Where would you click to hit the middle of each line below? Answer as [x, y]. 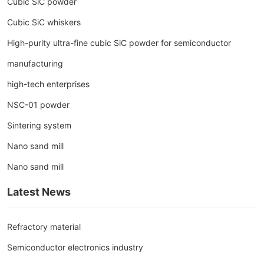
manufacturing [35, 63]
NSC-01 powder [39, 104]
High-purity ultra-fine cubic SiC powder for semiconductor [119, 42]
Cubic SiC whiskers [44, 22]
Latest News [39, 192]
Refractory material [44, 226]
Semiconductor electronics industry [75, 247]
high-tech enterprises [49, 84]
